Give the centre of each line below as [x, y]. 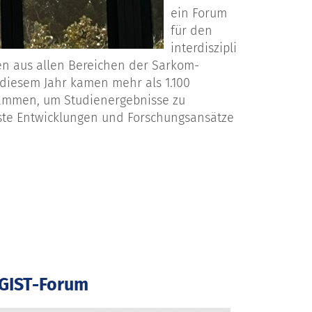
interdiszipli [204, 48]
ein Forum [199, 14]
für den [192, 31]
